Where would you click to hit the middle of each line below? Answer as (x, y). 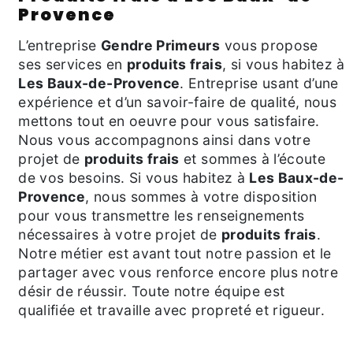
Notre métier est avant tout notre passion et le (175, 254)
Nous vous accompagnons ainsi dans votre (165, 140)
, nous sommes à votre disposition (201, 197)
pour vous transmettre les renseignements (162, 216)
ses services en (72, 65)
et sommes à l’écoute (253, 159)
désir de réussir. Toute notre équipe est (152, 292)
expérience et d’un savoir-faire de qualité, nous (178, 102)
